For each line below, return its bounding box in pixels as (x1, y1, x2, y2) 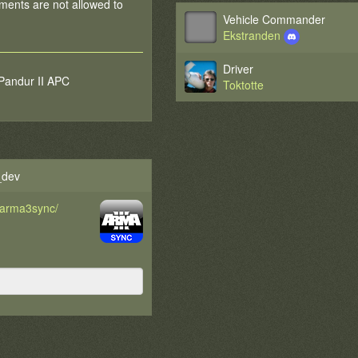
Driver (223, 61, 254, 77)
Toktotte (223, 77, 265, 93)
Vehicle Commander (223, 11, 326, 27)
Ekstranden (223, 27, 284, 43)
